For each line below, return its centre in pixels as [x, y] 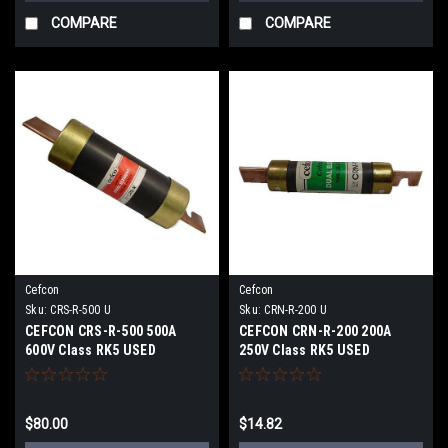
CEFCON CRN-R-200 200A [315, 330]
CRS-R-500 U [80, 309]
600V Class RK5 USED [90, 349]
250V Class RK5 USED [304, 349]
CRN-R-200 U [295, 309]
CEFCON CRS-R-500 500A [101, 330]
